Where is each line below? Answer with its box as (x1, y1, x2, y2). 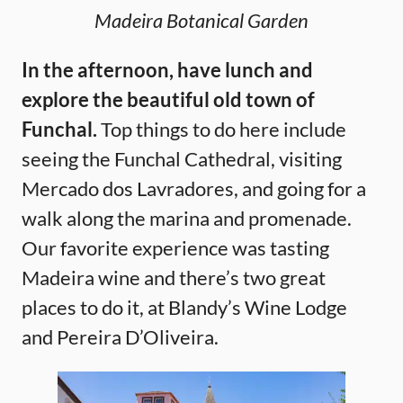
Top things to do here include (97, 116, 346, 141)
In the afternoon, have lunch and (22, 57, 313, 82)
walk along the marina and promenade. (22, 205, 352, 230)
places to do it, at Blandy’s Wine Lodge (22, 294, 347, 319)
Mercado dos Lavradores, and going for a (22, 175, 366, 201)
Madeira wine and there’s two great (22, 264, 326, 290)
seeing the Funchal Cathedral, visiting (22, 146, 342, 171)
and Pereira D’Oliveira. (22, 324, 219, 349)
